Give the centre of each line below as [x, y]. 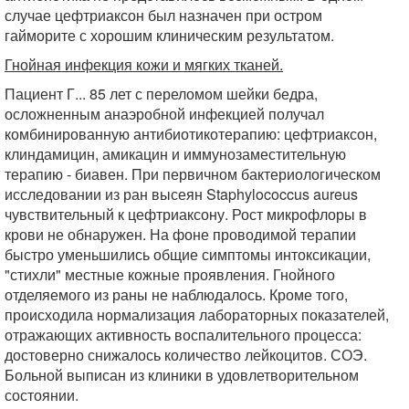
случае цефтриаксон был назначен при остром [163, 16]
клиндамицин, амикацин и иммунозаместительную [175, 154]
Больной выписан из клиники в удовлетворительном [182, 375]
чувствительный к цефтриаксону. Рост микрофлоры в [186, 215]
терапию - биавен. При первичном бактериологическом [193, 174]
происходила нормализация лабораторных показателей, [197, 315]
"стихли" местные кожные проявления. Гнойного [170, 275]
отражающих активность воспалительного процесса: [183, 335]
